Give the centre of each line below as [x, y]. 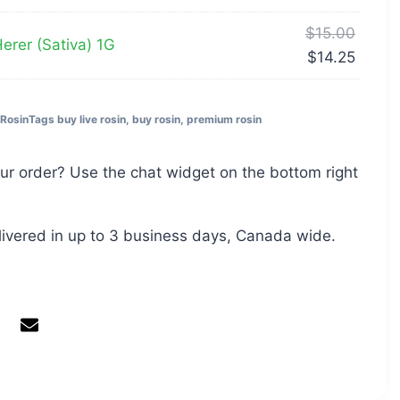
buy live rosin [92, 119]
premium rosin [224, 119]
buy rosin [156, 119]
